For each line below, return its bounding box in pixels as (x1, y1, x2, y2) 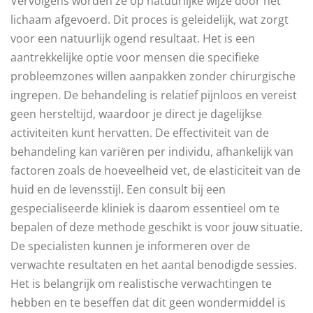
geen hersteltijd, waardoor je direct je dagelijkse (10, 106, 262, 122)
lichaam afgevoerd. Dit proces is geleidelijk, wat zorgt (10, 12, 289, 28)
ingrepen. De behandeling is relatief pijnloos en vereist (10, 87, 297, 103)
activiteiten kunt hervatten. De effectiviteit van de (10, 125, 269, 141)
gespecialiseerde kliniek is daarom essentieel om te (10, 201, 279, 217)
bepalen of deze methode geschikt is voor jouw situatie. (10, 219, 303, 235)
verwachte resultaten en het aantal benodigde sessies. (10, 257, 297, 273)
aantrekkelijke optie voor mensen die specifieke (10, 50, 259, 66)
